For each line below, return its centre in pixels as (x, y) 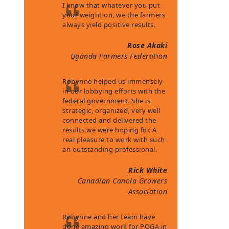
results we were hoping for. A (110, 130)
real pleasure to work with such (114, 140)
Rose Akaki (147, 45)
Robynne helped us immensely (113, 81)
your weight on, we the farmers (114, 15)
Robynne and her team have (109, 217)
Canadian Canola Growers (122, 181)
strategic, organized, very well (111, 110)
